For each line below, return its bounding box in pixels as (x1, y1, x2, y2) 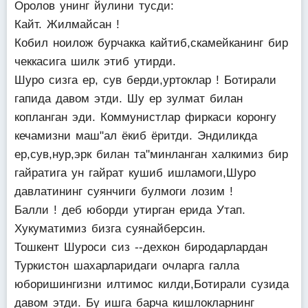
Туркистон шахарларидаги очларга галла (14, 259, 239, 272)
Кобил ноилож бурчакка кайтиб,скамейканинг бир (14, 36, 288, 49)
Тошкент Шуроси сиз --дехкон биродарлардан (14, 241, 267, 254)
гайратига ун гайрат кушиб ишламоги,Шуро (14, 166, 256, 179)
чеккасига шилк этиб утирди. (14, 55, 176, 68)
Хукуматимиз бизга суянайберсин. (14, 222, 206, 235)
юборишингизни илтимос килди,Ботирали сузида (14, 278, 289, 291)
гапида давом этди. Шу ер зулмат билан (14, 92, 243, 105)
